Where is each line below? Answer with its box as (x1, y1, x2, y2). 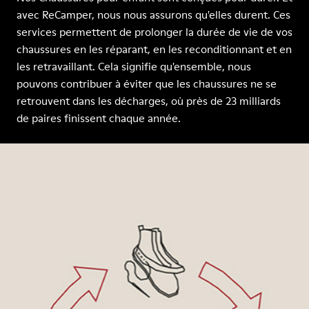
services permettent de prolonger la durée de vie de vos (17, 24, 292, 39)
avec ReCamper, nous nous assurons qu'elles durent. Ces (17, 7, 290, 22)
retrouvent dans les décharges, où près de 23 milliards (17, 93, 281, 108)
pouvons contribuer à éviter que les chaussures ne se (17, 76, 277, 91)
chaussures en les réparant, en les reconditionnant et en (17, 41, 292, 57)
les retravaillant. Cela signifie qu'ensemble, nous (17, 59, 251, 74)
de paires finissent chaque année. (17, 110, 181, 126)
